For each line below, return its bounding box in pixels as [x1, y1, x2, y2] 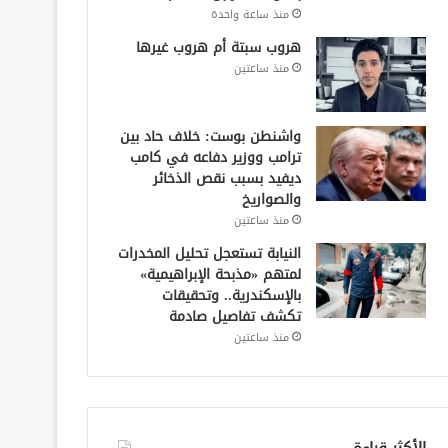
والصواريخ [241, 185, 301, 213]
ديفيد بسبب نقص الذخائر [152, 164, 301, 192]
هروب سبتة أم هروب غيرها [135, 33, 301, 61]
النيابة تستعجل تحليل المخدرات [117, 239, 301, 267]
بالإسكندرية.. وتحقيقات [161, 281, 301, 309]
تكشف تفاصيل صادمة [168, 302, 301, 330]
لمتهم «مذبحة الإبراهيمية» [139, 260, 301, 288]
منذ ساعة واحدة [210, 3, 289, 25]
